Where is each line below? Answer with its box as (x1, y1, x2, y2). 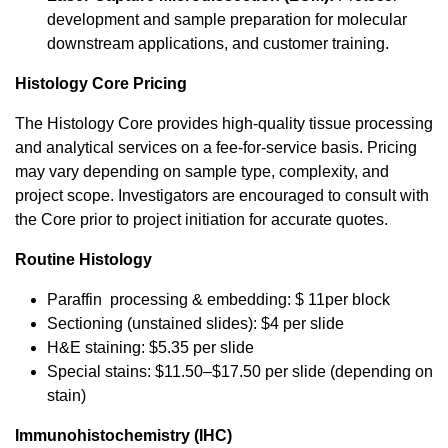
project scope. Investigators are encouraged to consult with (15, 186, 429, 204)
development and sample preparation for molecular (47, 10, 407, 28)
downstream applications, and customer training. (47, 34, 389, 52)
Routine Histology (15, 250, 152, 268)
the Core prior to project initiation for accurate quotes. (15, 210, 388, 228)
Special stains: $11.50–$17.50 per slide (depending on (47, 362, 433, 380)
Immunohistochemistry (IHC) (15, 426, 232, 444)
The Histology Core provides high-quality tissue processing (15, 114, 433, 132)
